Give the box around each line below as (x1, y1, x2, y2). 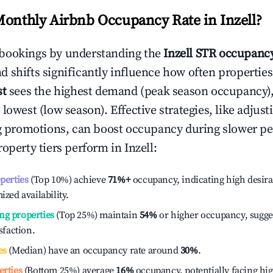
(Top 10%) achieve (28, 174, 106, 186)
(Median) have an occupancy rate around (6, 244, 180, 257)
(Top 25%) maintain (54, 209, 138, 221)
